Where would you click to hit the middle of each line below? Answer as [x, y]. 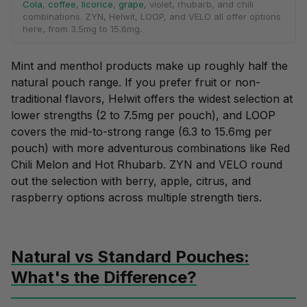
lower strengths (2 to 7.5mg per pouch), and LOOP [143, 115]
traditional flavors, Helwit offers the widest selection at [152, 99]
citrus [210, 181]
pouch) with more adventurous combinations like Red [150, 148]
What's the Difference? [104, 278]
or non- [238, 83]
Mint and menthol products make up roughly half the [149, 66]
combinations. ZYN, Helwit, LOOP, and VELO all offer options [152, 17]
